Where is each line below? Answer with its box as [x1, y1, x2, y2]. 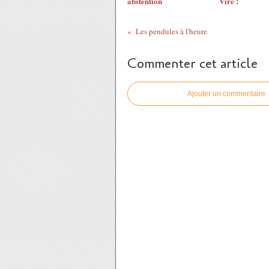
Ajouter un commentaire [187, 89, 265, 98]
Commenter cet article [127, 55, 258, 73]
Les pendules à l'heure [135, 26, 207, 37]
